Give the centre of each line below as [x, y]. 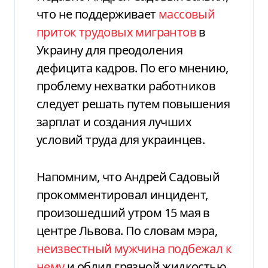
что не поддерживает [98, 14]
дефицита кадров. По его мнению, [133, 68]
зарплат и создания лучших [114, 121]
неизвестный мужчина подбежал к [134, 248]
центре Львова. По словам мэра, [127, 230]
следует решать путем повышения [133, 103]
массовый [187, 14]
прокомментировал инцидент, [122, 194]
